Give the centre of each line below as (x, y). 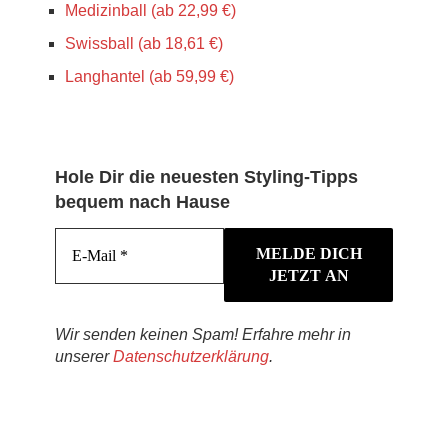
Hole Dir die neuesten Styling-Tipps (206, 176)
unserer (84, 356)
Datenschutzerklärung (191, 356)
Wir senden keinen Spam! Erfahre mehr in (203, 334)
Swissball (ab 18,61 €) (144, 43)
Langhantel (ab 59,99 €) (149, 76)
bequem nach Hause (142, 201)
